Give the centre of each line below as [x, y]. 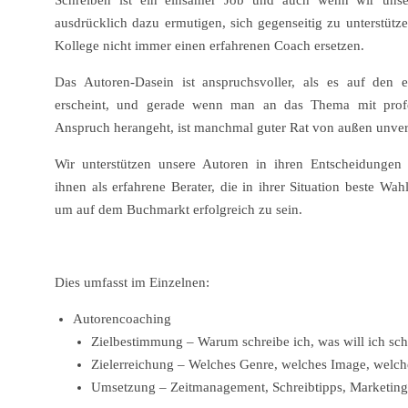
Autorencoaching [122, 319]
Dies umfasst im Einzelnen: [132, 283]
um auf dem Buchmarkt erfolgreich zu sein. [178, 210]
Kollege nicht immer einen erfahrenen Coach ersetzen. [209, 46]
